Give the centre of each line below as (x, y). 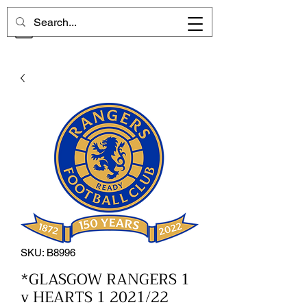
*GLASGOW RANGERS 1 (105, 280)
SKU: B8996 (48, 253)
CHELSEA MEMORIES (110, 25)
